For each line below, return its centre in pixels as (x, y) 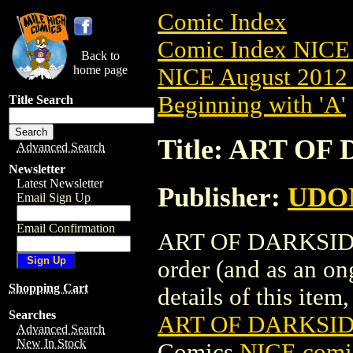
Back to (100, 56)
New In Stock (51, 343)
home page (100, 70)
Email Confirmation (66, 228)
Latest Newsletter (60, 183)
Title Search (41, 100)
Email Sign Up (54, 197)
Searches (32, 315)
